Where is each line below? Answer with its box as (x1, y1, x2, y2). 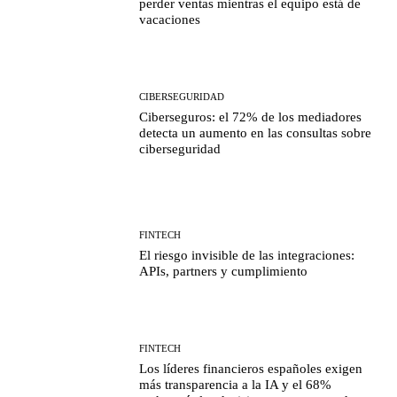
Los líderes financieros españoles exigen (139, 362, 363, 377)
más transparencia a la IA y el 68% (139, 378, 332, 393)
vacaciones (139, 12, 201, 27)
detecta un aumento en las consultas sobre (139, 126, 372, 141)
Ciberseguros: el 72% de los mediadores (139, 110, 362, 125)
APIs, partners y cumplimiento (139, 263, 308, 278)
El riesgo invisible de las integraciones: (139, 247, 355, 262)
